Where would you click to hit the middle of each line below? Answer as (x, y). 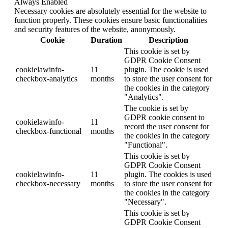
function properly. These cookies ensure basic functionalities (111, 20)
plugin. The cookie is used (166, 69)
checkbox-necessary (48, 183)
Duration (106, 40)
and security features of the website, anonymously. (95, 29)
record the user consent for (167, 126)
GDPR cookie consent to (164, 117)
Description (168, 40)
